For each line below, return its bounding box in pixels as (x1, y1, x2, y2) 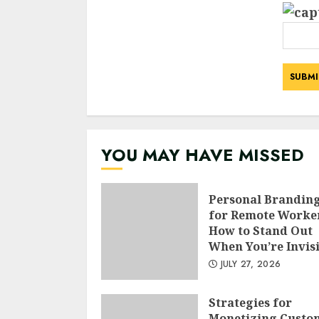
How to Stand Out (209, 222, 313, 239)
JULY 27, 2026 (217, 257, 281, 271)
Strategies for (209, 294, 292, 310)
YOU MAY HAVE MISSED (101, 142, 304, 167)
